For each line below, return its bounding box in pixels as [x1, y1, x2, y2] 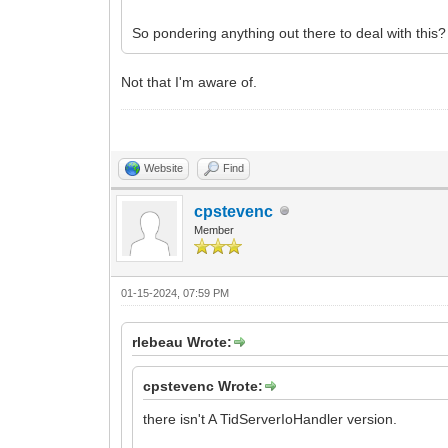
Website [144, 161, 184, 174]
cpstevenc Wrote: [143, 377, 264, 394]
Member [194, 223, 235, 236]
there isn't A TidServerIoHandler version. [143, 410, 398, 427]
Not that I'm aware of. [121, 73, 258, 90]
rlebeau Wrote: [132, 333, 233, 350]
